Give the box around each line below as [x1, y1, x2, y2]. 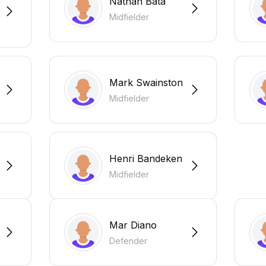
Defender [109, 235, 147, 246]
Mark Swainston [109, 76, 183, 88]
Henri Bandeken [109, 152, 182, 164]
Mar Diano [109, 218, 157, 231]
